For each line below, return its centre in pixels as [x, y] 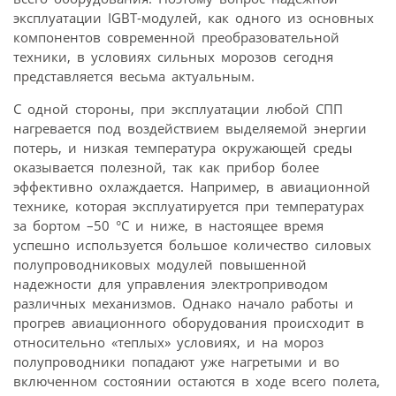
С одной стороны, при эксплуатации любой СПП [178, 108]
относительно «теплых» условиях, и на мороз [168, 342]
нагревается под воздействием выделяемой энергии [190, 128]
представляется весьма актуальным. [134, 76]
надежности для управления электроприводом [171, 283]
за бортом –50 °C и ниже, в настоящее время [168, 225]
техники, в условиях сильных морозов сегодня [173, 56]
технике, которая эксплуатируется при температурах [189, 206]
